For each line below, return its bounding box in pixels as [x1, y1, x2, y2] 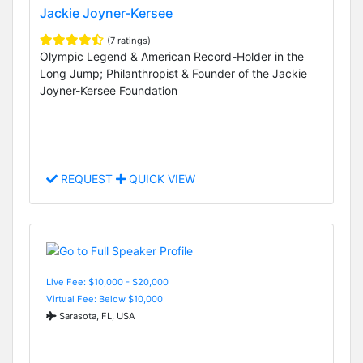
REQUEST [58, 172, 116, 186]
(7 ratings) [107, 35, 151, 47]
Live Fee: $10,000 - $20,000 [46, 275, 169, 288]
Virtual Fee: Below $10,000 [46, 293, 163, 305]
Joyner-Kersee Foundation [40, 83, 177, 98]
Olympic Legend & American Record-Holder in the [40, 49, 304, 64]
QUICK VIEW [126, 172, 195, 186]
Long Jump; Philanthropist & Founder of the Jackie [40, 66, 307, 81]
